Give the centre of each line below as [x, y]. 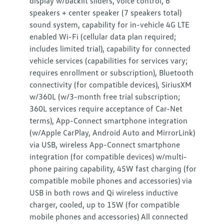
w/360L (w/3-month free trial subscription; [105, 96]
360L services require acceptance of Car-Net [106, 108]
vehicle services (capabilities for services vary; [109, 60]
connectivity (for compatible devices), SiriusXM [111, 84]
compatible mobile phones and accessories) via [111, 180]
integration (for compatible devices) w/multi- [108, 156]
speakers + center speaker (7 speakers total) [106, 12]
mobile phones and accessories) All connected [109, 216]
